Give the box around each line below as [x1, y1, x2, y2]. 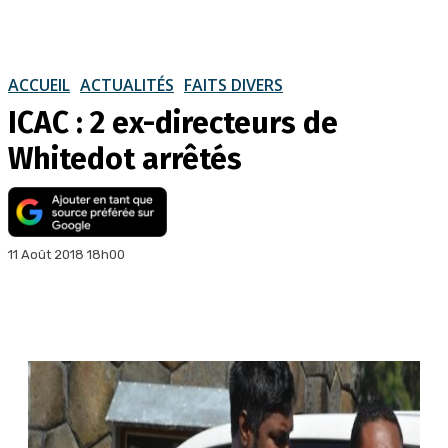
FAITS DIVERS [184, 73, 283, 96]
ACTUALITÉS [80, 73, 174, 96]
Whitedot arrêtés [8, 140, 242, 177]
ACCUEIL [8, 73, 70, 96]
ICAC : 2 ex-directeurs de [8, 104, 338, 141]
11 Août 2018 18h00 [8, 246, 125, 262]
